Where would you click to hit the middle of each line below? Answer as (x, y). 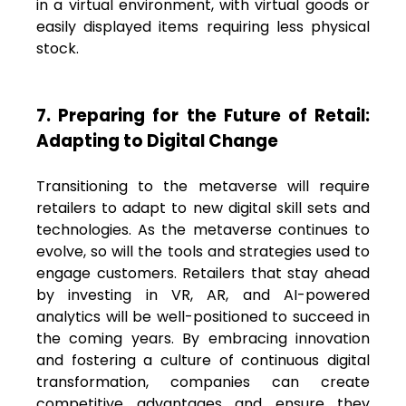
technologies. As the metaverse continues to (203, 229)
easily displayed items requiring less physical (203, 26)
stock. (58, 48)
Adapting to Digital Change (157, 140)
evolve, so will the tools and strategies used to (203, 251)
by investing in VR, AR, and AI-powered (203, 295)
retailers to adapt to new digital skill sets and (203, 208)
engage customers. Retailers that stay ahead (203, 273)
